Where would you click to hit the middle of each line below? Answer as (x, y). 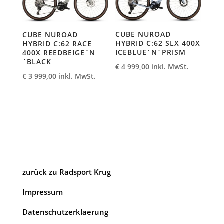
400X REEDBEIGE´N (59, 52)
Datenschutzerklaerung (65, 212)
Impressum (42, 192)
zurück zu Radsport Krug (66, 172)
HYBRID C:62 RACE (57, 43)
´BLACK (37, 61)
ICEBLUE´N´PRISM (151, 52)
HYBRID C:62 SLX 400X (158, 43)
